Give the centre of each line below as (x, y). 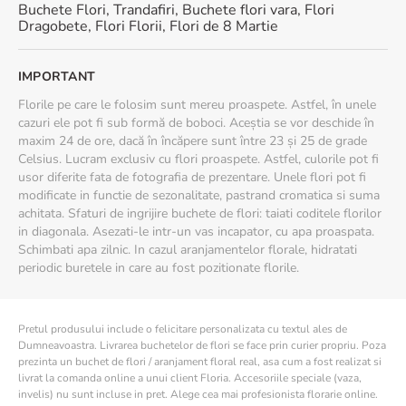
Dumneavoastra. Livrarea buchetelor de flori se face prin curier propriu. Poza (202, 345)
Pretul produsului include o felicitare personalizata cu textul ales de (183, 329)
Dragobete (53, 26)
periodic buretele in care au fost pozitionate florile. (159, 268)
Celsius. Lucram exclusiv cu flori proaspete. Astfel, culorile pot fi (198, 159)
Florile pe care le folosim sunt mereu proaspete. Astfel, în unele (197, 105)
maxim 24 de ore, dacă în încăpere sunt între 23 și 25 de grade (193, 141)
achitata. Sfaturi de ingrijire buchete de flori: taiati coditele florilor (200, 213)
